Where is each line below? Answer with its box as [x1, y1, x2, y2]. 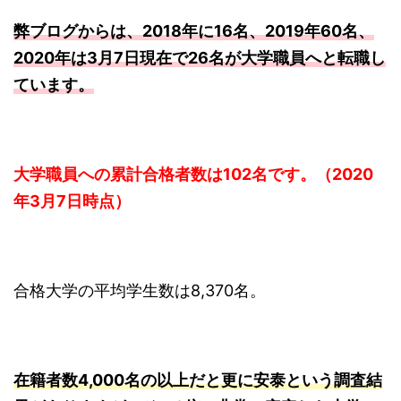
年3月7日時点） [13, 192, 131, 211]
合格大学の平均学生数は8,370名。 [13, 281, 266, 301]
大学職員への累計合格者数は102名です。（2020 [13, 165, 373, 184]
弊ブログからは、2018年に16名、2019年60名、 [13, 21, 374, 41]
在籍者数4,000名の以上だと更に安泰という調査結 [13, 371, 382, 390]
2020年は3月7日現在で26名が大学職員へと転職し [13, 48, 386, 68]
